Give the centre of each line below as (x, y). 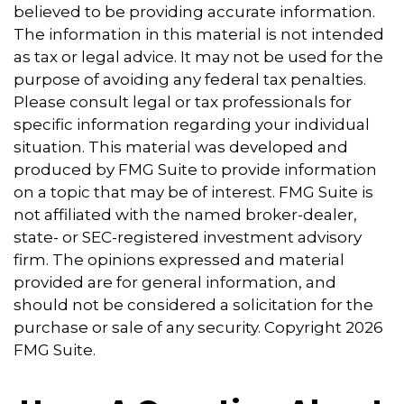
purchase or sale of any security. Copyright (179, 327)
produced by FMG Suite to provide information (195, 169)
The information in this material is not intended (199, 34)
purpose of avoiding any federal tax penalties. (190, 79)
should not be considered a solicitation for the (193, 304)
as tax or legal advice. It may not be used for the (198, 56)
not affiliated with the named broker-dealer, (185, 214)
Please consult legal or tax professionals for (183, 101)
